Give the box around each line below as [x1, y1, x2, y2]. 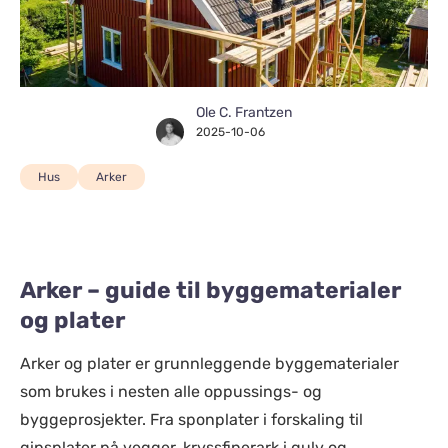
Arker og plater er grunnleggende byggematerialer [20, 354, 399, 373]
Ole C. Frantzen [196, 104, 292, 121]
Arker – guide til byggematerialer [20, 276, 401, 304]
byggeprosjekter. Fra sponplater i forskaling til [20, 410, 363, 429]
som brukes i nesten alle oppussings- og [20, 382, 322, 401]
